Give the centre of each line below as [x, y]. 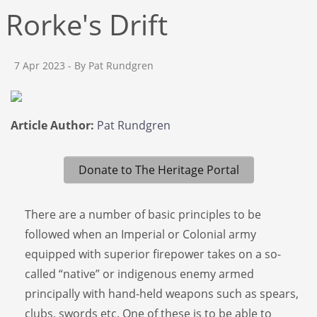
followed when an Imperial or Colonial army [140, 234]
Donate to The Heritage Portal [158, 169]
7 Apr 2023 [40, 65]
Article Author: [52, 125]
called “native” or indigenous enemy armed [139, 273]
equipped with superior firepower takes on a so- [153, 254]
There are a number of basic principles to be [143, 214]
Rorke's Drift [86, 24]
